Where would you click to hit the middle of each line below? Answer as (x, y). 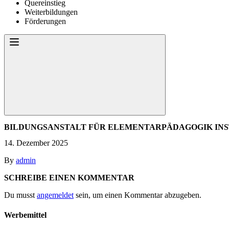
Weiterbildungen (51, 12)
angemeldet (55, 195)
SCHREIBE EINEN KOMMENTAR (69, 177)
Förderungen (45, 21)
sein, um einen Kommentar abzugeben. (138, 195)
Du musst (20, 195)
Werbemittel (25, 215)
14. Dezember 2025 (36, 143)
